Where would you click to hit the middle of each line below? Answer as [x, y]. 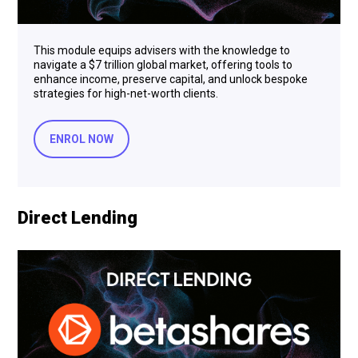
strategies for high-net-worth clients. [126, 94]
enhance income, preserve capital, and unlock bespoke [171, 80]
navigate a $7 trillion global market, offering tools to [163, 65]
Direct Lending [78, 218]
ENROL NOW [82, 139]
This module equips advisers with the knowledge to [162, 51]
